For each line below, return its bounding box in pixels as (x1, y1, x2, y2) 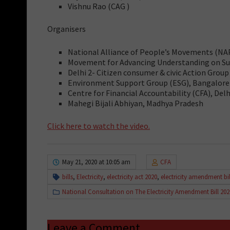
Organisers (47, 23, 86, 34)
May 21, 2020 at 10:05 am (62, 157, 130, 166)
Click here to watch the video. (47, 120, 150, 131)
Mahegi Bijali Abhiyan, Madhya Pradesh (68, 98, 203, 108)
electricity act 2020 (107, 172, 157, 181)
